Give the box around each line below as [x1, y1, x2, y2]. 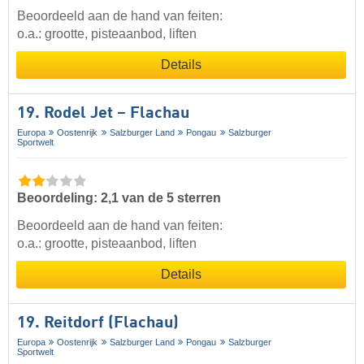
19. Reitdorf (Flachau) [17, 315, 179, 332]
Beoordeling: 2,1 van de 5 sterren [17, 191, 221, 206]
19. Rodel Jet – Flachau [17, 106, 189, 123]
